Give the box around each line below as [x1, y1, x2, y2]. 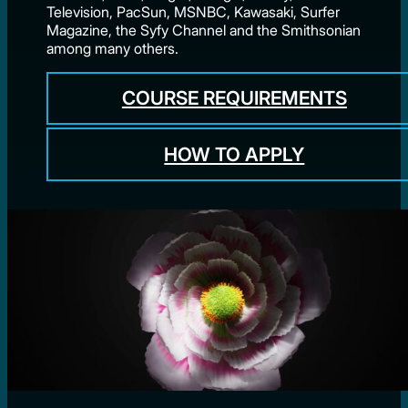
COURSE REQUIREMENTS [121, 87, 347, 110]
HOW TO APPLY [164, 143, 305, 167]
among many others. [46, 38, 179, 57]
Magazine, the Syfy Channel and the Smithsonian [46, 20, 362, 39]
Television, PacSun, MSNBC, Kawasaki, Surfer [46, 2, 341, 21]
